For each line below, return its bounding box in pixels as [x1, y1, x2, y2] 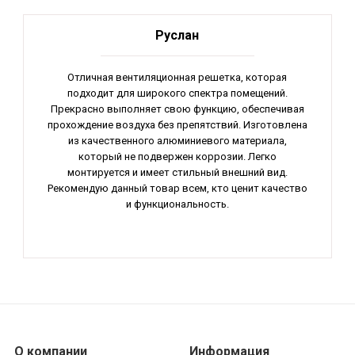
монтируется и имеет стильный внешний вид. [67, 166, 288, 178]
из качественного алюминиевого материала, [67, 134, 287, 147]
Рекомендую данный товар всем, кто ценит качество [47, 181, 307, 194]
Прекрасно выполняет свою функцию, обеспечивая [50, 102, 304, 115]
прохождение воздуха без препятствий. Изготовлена [47, 118, 307, 131]
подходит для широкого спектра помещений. [67, 86, 288, 99]
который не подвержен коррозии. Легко [78, 150, 277, 162]
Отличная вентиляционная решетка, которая [67, 71, 288, 83]
